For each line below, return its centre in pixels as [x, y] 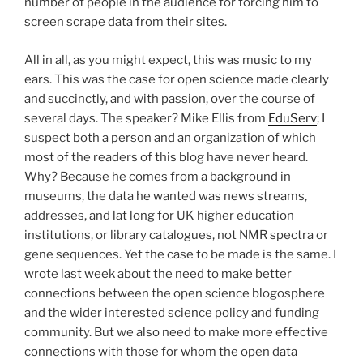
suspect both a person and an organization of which [170, 137]
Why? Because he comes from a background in [158, 176]
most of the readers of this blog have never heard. [166, 157]
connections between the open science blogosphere [175, 293]
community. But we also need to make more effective [176, 332]
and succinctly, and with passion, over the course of [170, 98]
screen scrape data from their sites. [126, 22]
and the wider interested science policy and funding [172, 312]
